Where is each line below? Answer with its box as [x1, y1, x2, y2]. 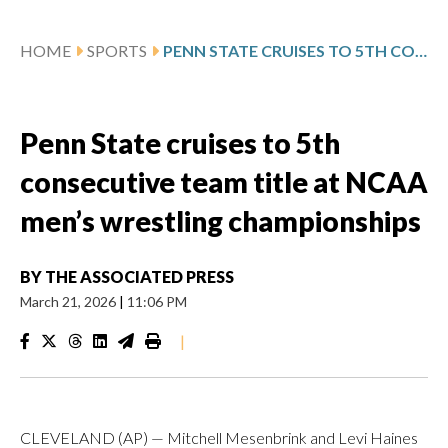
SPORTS [87, 40, 147, 60]
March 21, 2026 [20, 292, 119, 310]
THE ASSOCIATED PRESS [45, 266, 234, 286]
